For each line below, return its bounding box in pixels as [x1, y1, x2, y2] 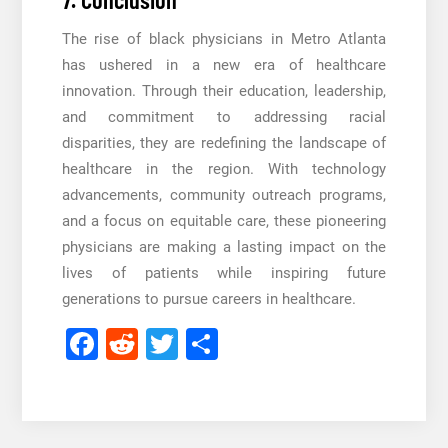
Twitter [177, 325, 276, 364]
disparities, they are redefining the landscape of [61, 134, 387, 153]
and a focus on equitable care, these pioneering [61, 212, 387, 231]
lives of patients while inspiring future [61, 264, 387, 283]
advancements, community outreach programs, [61, 186, 387, 205]
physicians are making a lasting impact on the [61, 238, 387, 257]
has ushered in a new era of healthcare [61, 56, 387, 75]
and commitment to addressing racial [61, 108, 387, 127]
